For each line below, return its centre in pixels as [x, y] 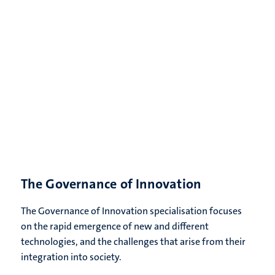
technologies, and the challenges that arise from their [133, 242]
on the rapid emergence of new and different [115, 227]
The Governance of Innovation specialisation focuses [131, 211]
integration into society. [72, 257]
